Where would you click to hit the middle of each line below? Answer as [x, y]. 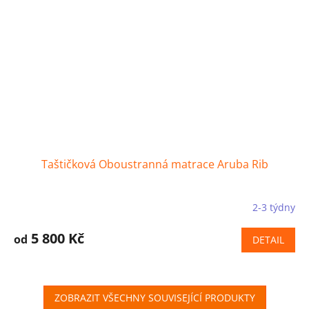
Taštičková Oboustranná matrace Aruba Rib [154, 164]
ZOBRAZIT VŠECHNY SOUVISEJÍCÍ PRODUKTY [154, 297]
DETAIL [268, 239]
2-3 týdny [274, 208]
